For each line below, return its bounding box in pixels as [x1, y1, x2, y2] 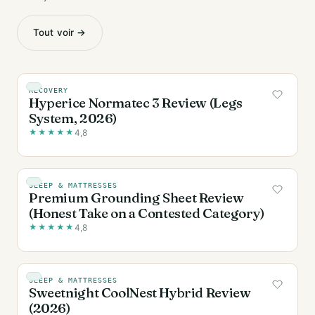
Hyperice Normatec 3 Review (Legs [29, 94, 243, 111]
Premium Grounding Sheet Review [29, 189, 244, 206]
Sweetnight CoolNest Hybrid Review [29, 284, 251, 301]
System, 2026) [29, 110, 117, 127]
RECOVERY [29, 86, 68, 94]
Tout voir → [33, 27, 86, 38]
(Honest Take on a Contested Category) [29, 205, 264, 221]
